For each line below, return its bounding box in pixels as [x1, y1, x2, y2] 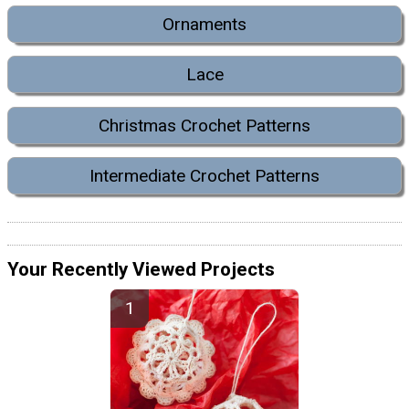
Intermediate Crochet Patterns [89, 164, 320, 186]
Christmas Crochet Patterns [99, 114, 310, 136]
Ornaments [163, 13, 246, 35]
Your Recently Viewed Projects [7, 258, 275, 281]
